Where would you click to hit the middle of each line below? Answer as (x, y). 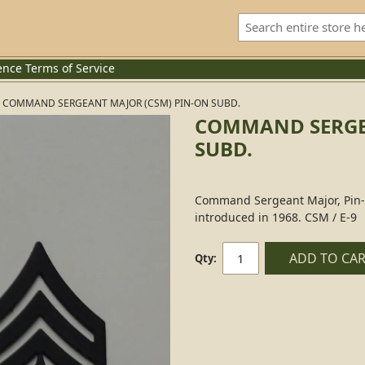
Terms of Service (70, 68)
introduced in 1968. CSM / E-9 (276, 217)
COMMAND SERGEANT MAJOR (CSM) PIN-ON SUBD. (121, 103)
